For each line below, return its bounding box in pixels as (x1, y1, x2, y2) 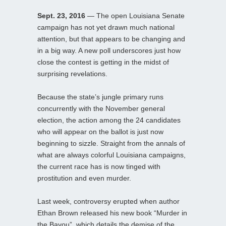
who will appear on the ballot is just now (37, 127, 163, 136)
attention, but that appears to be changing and (37, 34, 185, 43)
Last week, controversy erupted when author (37, 197, 180, 205)
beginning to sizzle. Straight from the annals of (37, 139, 185, 147)
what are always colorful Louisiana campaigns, (37, 150, 186, 159)
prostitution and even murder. (37, 174, 131, 182)
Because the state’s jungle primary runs (37, 92, 163, 101)
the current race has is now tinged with (37, 162, 160, 171)
